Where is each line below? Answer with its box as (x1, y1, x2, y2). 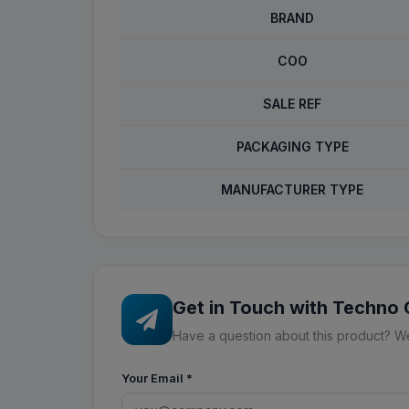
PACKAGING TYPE (236, 139, 349, 154)
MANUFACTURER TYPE (221, 182, 363, 197)
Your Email (121, 371, 186, 385)
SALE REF (263, 96, 321, 111)
